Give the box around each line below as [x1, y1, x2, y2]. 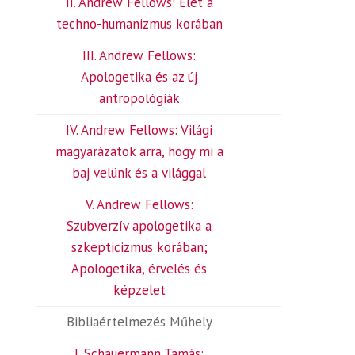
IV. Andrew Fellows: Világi [66, 121, 213, 139]
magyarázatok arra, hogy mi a [55, 143, 223, 160]
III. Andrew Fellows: [82, 47, 197, 64]
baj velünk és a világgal [72, 164, 207, 181]
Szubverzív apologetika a [67, 217, 212, 235]
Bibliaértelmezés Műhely [66, 313, 212, 330]
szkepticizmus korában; [71, 239, 208, 256]
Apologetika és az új [81, 68, 198, 86]
